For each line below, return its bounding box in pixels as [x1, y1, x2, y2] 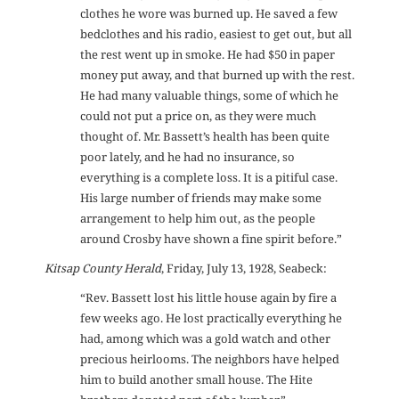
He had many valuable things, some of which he [80, 87, 338, 104]
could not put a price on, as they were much [80, 108, 316, 125]
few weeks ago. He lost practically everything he [80, 310, 342, 327]
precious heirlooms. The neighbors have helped [80, 351, 339, 368]
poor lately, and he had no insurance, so [80, 149, 295, 166]
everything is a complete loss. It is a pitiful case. [80, 169, 338, 186]
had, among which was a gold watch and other [80, 330, 330, 347]
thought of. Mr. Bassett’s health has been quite [80, 128, 330, 145]
